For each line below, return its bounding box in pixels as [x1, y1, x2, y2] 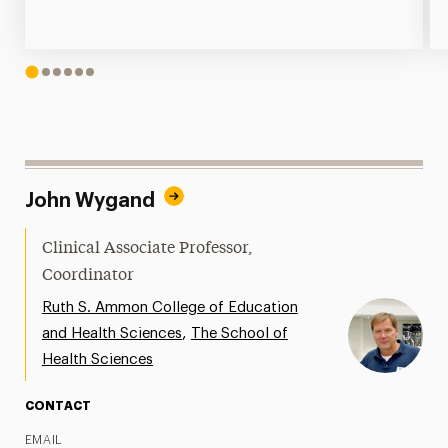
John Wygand [24, 190, 155, 211]
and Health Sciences [41, 325, 182, 341]
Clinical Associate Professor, [41, 240, 253, 257]
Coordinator [41, 267, 134, 284]
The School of [190, 325, 288, 341]
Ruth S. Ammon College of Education [41, 299, 298, 315]
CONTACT [24, 399, 91, 412]
